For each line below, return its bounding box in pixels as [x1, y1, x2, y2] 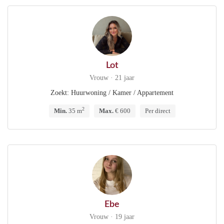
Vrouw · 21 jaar [89, 74, 134, 81]
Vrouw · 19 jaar [89, 213, 134, 220]
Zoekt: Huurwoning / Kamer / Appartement [50, 89, 173, 96]
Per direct [144, 107, 170, 114]
